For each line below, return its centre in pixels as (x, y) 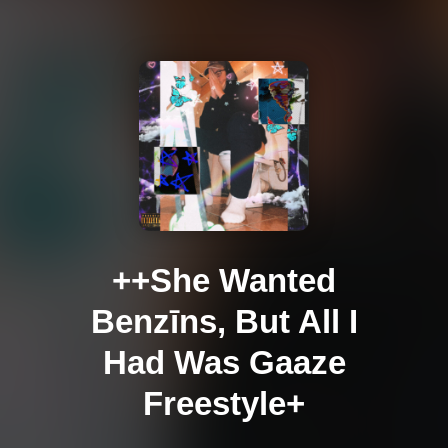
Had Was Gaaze (224, 363)
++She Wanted (224, 281)
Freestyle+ (224, 404)
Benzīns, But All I (224, 322)
